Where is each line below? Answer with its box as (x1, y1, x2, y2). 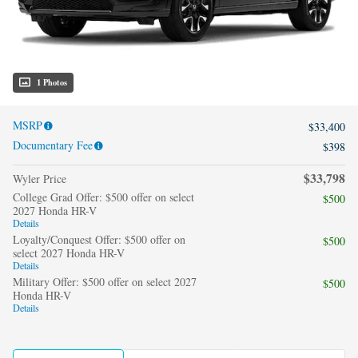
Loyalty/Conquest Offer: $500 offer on (13, 231, 185, 247)
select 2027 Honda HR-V (13, 245, 125, 261)
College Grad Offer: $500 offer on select (13, 189, 194, 205)
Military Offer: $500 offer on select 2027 (13, 273, 197, 289)
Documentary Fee (13, 137, 93, 153)
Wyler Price (13, 170, 66, 186)
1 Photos (37, 75, 67, 89)
